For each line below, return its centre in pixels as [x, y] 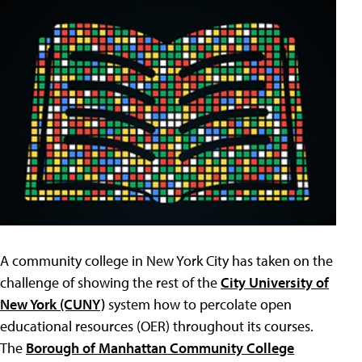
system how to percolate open [198, 305]
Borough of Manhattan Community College [160, 348]
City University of [275, 283]
